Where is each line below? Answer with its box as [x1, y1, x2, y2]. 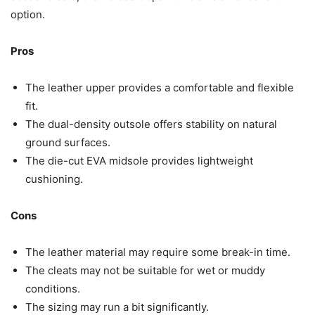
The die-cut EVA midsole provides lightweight [25, 153, 253, 167]
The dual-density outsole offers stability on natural [25, 117, 277, 131]
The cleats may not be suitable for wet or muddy [25, 263, 265, 277]
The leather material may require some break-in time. [25, 245, 290, 259]
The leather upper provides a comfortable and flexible [25, 80, 294, 94]
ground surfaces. [25, 135, 110, 149]
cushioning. [25, 172, 83, 186]
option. [11, 7, 45, 21]
